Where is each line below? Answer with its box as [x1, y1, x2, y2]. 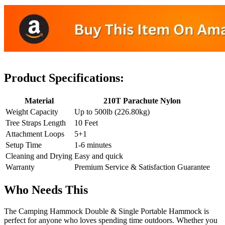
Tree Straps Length [6, 119, 66, 128]
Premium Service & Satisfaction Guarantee [74, 163, 210, 172]
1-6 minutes [74, 141, 111, 150]
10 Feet [74, 119, 98, 128]
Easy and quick [74, 152, 123, 161]
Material [24, 96, 54, 105]
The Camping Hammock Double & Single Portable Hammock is [4, 207, 209, 216]
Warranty [6, 163, 35, 172]
